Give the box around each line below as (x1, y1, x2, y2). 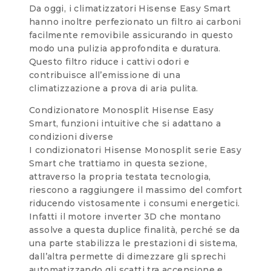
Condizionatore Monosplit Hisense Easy (29, 104, 214, 116)
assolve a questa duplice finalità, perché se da (29, 224, 240, 235)
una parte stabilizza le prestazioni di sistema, (29, 237, 238, 249)
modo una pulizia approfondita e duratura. (29, 42, 221, 54)
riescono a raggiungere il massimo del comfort (29, 184, 242, 195)
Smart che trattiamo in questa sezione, (29, 157, 207, 169)
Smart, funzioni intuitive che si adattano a (29, 117, 221, 129)
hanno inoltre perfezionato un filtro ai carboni (29, 16, 241, 27)
